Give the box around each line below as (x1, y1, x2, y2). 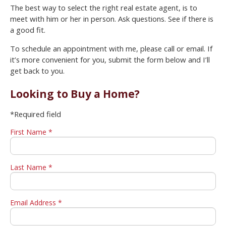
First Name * (10, 127, 52, 137)
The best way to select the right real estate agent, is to (10, 3, 197, 13)
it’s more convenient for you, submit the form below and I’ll (10, 54, 210, 65)
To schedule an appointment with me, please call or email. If (10, 43, 212, 54)
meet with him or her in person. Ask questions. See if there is (10, 14, 213, 24)
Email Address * (10, 198, 62, 208)
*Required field (10, 109, 61, 120)
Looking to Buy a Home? (10, 87, 140, 101)
